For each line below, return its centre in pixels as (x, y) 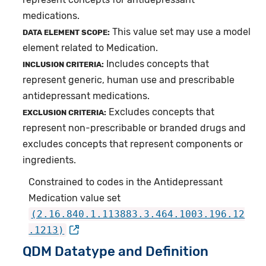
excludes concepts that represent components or (133, 144)
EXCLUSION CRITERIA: (65, 113)
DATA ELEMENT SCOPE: (66, 33)
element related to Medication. (91, 48)
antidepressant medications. (86, 96)
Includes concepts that (157, 64)
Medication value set (75, 198)
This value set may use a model (180, 32)
